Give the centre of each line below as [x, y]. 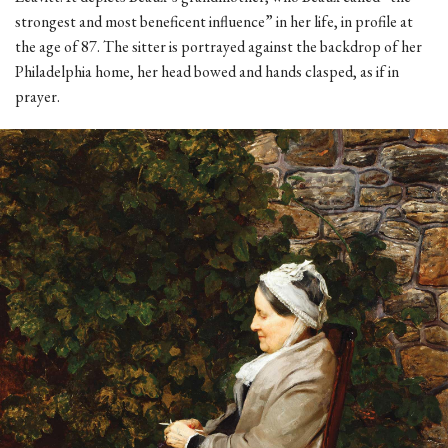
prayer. [37, 96]
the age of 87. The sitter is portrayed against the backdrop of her [218, 46]
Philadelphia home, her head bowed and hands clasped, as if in [207, 71]
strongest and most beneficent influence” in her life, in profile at [214, 21]
